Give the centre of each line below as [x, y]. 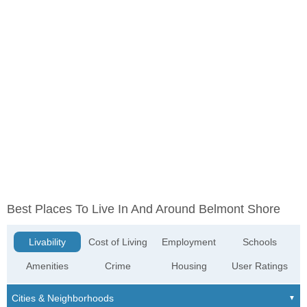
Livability [48, 242]
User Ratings [259, 266]
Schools [259, 242]
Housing [189, 266]
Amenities [48, 266]
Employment [189, 242]
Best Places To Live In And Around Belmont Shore [144, 209]
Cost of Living [118, 242]
